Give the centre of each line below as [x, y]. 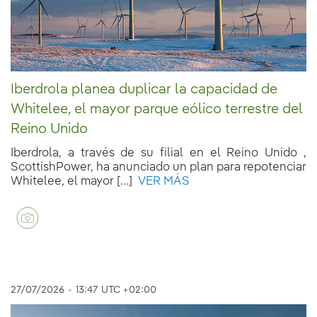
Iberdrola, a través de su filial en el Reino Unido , [158, 154]
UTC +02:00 [129, 290]
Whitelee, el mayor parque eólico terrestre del [157, 110]
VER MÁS [161, 182]
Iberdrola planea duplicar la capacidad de [144, 90]
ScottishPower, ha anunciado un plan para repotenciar [158, 168]
